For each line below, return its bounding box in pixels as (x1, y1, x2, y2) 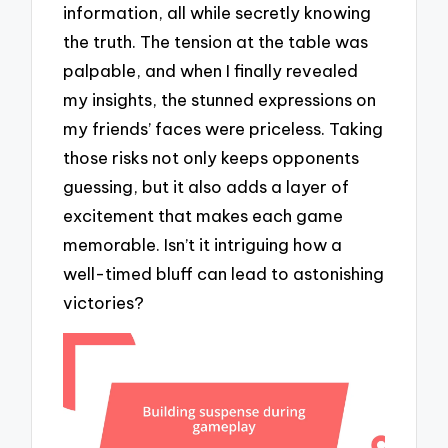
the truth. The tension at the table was (63, 31, 369, 53)
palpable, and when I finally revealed (63, 60, 359, 82)
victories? (63, 292, 145, 314)
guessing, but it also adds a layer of (63, 176, 350, 198)
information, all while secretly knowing (63, 2, 372, 24)
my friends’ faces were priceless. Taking (63, 118, 384, 140)
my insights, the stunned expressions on (63, 89, 377, 111)
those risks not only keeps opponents (63, 147, 360, 169)
